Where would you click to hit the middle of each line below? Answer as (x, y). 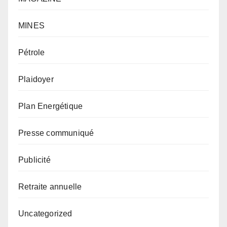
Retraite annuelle (50, 186)
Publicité (34, 160)
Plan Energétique (51, 106)
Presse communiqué (56, 133)
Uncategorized (45, 213)
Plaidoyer (36, 79)
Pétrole (32, 52)
